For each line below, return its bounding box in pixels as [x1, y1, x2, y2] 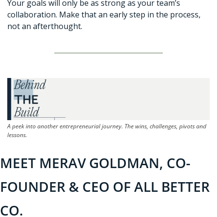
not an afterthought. [7, 21, 82, 32]
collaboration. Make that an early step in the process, [7, 9, 201, 20]
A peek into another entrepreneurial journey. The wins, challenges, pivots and [7, 122, 206, 131]
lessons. [7, 131, 27, 139]
